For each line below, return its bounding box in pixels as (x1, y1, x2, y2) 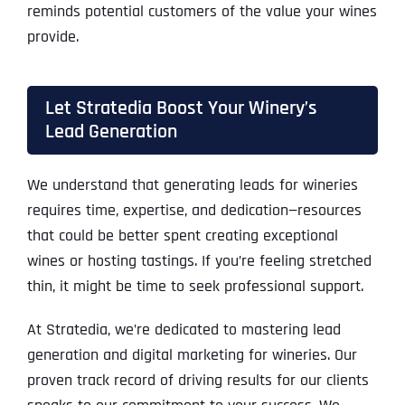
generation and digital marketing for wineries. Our (26, 344, 357, 366)
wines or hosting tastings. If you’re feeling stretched (26, 250, 372, 272)
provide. (26, 26, 79, 48)
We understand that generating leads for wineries (26, 174, 358, 196)
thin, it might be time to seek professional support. (26, 276, 363, 297)
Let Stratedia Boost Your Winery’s (44, 96, 317, 121)
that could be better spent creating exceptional (26, 225, 338, 247)
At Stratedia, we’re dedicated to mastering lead (26, 319, 341, 341)
